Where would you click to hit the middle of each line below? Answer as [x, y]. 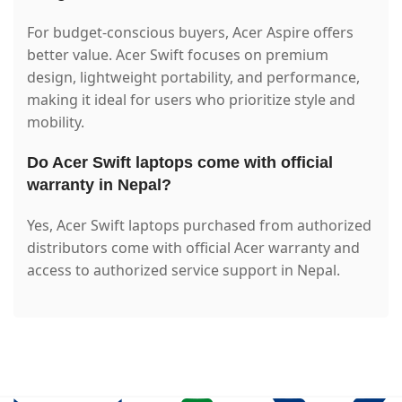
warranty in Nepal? [99, 184]
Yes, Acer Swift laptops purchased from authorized [199, 225]
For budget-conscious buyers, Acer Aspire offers [190, 32]
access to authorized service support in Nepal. [184, 270]
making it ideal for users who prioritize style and [191, 99]
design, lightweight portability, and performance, [193, 77]
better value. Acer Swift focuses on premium [178, 54]
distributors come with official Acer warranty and [193, 247]
